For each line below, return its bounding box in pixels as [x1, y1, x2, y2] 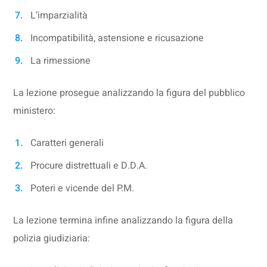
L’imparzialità [30, 8, 88, 23]
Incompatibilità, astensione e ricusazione [30, 31, 204, 45]
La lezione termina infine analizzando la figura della [13, 213, 234, 228]
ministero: [13, 104, 56, 118]
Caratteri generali [30, 136, 104, 150]
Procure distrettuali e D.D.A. [30, 159, 148, 173]
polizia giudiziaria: [13, 231, 91, 246]
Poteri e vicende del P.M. [30, 181, 135, 195]
